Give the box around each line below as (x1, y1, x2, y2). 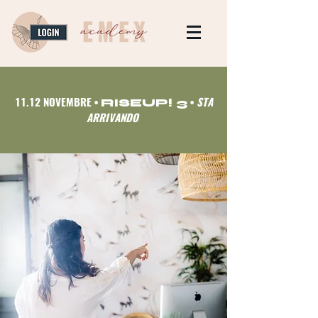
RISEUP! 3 (100, 97, 187, 109)
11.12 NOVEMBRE (14, 95, 94, 109)
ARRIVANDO (86, 111, 141, 125)
